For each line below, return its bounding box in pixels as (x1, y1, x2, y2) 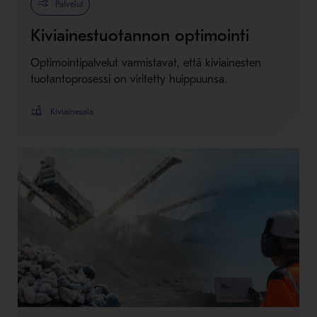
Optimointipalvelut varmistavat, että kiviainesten (30, 56, 261, 69)
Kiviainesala (50, 106, 93, 117)
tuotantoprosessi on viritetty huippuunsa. (30, 72, 226, 86)
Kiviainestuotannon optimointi (30, 25, 249, 45)
